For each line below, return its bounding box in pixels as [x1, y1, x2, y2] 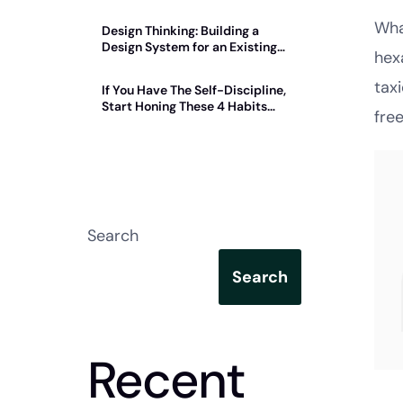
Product [102, 55, 149, 72]
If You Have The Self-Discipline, [102, 82, 286, 99]
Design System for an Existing [102, 39, 277, 56]
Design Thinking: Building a [102, 22, 259, 40]
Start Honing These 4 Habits [102, 98, 267, 115]
